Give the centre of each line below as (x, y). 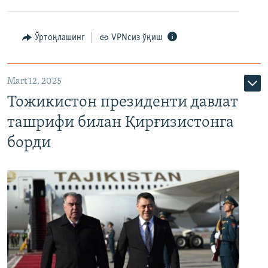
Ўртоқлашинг (60, 38)
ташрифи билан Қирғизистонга (121, 123)
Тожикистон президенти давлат (123, 102)
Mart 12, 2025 (34, 81)
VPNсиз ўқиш (137, 38)
